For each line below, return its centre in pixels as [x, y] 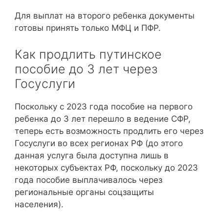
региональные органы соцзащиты [84, 192]
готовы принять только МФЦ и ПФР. [88, 28]
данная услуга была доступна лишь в [92, 155]
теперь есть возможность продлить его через [109, 131]
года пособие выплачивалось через [88, 180]
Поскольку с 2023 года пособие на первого [104, 106]
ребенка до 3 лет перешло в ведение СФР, [103, 119]
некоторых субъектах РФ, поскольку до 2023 [106, 167]
